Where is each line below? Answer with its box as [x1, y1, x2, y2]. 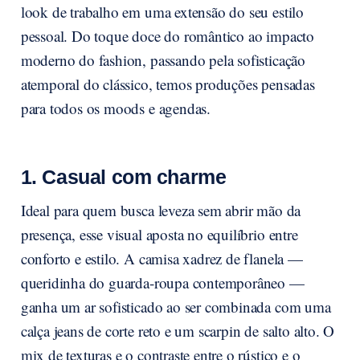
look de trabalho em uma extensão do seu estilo [20, 2, 304, 22]
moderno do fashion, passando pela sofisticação [20, 50, 305, 71]
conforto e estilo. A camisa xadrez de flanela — [20, 248, 303, 269]
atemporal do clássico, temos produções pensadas [20, 74, 315, 95]
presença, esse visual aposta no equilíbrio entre [20, 224, 298, 245]
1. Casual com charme [20, 166, 227, 189]
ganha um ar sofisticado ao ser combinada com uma [20, 297, 331, 317]
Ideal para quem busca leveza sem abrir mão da [20, 200, 301, 221]
